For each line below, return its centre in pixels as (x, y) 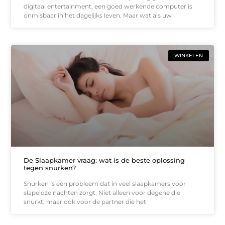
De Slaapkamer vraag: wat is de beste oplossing (104, 160)
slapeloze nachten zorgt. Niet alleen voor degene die (102, 192)
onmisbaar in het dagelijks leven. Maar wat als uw (98, 15)
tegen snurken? (50, 167)
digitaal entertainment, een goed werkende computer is (108, 6)
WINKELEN (188, 55)
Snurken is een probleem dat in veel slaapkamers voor (105, 183)
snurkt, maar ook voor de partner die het (85, 201)
